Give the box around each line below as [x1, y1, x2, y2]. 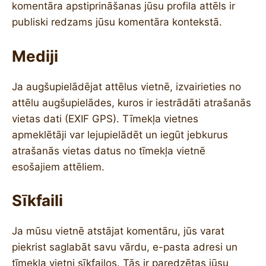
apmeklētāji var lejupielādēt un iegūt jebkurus [12, 128, 228, 141]
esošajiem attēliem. [12, 160, 104, 173]
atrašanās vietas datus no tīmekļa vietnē [12, 144, 205, 157]
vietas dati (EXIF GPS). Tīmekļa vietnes [12, 112, 198, 125]
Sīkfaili [12, 191, 63, 210]
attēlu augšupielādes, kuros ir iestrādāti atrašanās [12, 96, 251, 109]
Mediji [12, 46, 58, 65]
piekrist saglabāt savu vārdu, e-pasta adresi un [12, 241, 237, 253]
